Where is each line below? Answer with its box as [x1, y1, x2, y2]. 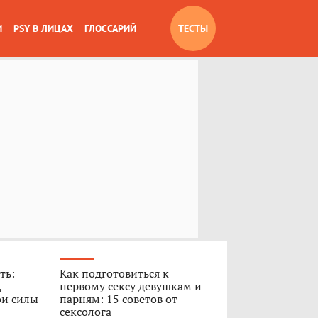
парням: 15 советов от [59, 291, 177, 307]
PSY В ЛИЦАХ [13, 22, 73, 35]
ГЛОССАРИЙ [84, 22, 136, 35]
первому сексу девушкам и [59, 278, 202, 294]
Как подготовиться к [59, 265, 169, 281]
